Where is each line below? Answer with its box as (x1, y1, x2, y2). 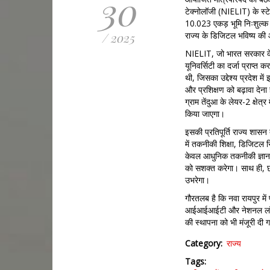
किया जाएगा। (185, 107, 225, 119)
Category (185, 237, 221, 249)
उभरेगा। (185, 174, 210, 186)
